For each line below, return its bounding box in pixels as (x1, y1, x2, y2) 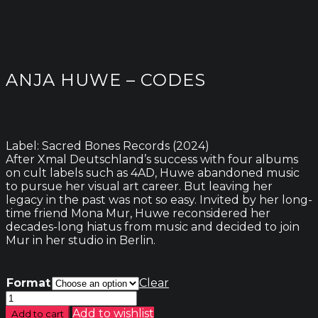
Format (6, 275, 50, 290)
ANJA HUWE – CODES (6, 69, 206, 90)
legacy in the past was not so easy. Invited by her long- (6, 192, 312, 207)
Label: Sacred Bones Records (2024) (6, 138, 209, 153)
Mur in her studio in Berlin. (6, 233, 155, 247)
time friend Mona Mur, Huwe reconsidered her (6, 206, 270, 220)
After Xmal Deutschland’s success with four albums (6, 152, 298, 166)
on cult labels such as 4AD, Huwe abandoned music (6, 165, 300, 180)
